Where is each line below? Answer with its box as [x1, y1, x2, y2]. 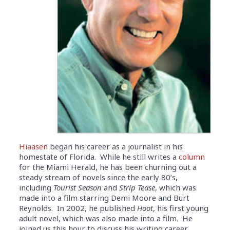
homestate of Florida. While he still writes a [18, 151, 179, 162]
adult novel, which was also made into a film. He [18, 213, 193, 224]
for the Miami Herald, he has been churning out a [18, 162, 197, 172]
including [18, 182, 53, 193]
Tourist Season [53, 182, 102, 193]
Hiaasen [18, 141, 48, 152]
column [178, 151, 205, 162]
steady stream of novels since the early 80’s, [18, 172, 178, 183]
